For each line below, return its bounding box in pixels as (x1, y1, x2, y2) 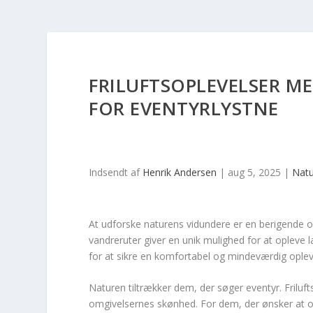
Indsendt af (89, 165, 143, 179)
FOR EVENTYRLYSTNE (89, 95, 279, 121)
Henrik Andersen (143, 165, 217, 179)
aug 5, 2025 (228, 165, 282, 179)
